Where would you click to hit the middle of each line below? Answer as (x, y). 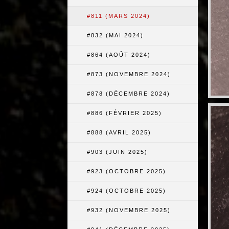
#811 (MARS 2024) (119, 16)
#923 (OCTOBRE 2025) (127, 171)
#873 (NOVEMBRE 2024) (129, 74)
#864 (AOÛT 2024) (119, 55)
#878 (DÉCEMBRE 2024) (129, 94)
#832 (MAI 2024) (115, 35)
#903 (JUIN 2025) (117, 152)
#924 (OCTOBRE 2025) (127, 191)
